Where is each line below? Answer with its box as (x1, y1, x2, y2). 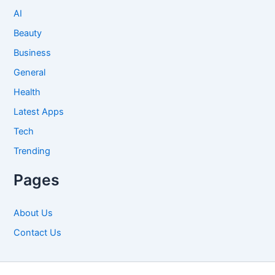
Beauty (14, 27, 42, 39)
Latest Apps (14, 106, 64, 117)
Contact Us (14, 227, 62, 238)
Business (14, 47, 52, 58)
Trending (14, 145, 51, 157)
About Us (14, 207, 53, 219)
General (14, 66, 46, 78)
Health (14, 86, 41, 98)
